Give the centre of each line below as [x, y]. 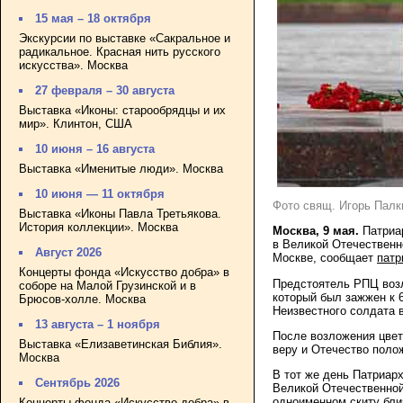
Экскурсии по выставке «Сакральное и [125, 38]
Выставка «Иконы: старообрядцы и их [122, 110]
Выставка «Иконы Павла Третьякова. [120, 213]
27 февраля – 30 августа [105, 91]
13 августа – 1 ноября [98, 325]
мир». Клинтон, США [76, 123]
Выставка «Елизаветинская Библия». [121, 344]
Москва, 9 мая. [318, 231]
